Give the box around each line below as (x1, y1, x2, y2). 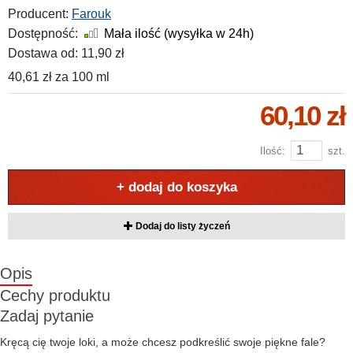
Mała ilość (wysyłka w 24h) (104, 27, 254, 40)
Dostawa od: (8, 46, 78, 60)
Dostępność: (8, 27, 78, 40)
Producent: (8, 7, 69, 20)
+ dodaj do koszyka (116, 180, 237, 195)
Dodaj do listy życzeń (132, 221, 230, 232)
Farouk (72, 7, 111, 20)
